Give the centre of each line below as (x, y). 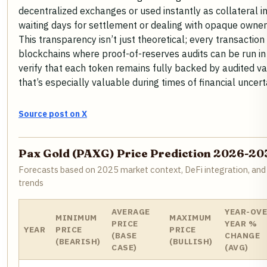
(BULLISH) (191, 242)
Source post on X (53, 114)
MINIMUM (76, 218)
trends (31, 183)
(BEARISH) (78, 242)
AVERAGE (131, 212)
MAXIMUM (190, 218)
